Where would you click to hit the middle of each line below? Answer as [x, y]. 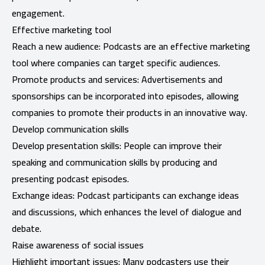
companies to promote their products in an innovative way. [130, 112]
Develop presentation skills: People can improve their [117, 145]
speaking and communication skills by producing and [114, 162]
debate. [27, 228]
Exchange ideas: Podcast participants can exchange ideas [125, 195]
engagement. [38, 13]
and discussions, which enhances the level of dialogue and [127, 211]
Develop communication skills [70, 129]
